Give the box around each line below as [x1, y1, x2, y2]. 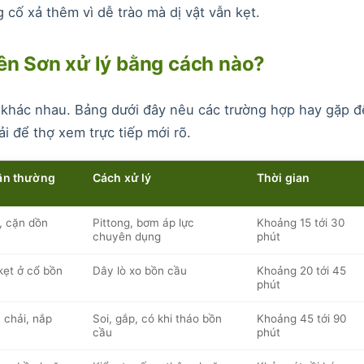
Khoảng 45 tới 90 [256, 311, 346, 325]
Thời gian [256, 170, 310, 184]
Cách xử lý [92, 170, 152, 184]
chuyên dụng [92, 229, 161, 243]
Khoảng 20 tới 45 [256, 263, 346, 277]
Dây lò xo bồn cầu [92, 263, 187, 277]
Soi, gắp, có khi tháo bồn [92, 311, 222, 325]
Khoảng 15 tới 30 [256, 215, 344, 229]
